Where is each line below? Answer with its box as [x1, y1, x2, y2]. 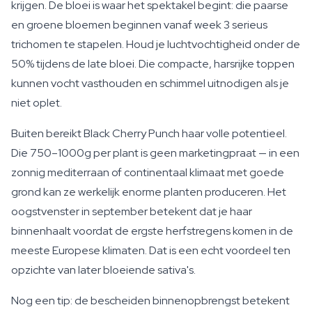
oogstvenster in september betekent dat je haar [11, 204, 252, 219]
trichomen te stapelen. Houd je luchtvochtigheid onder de [11, 37, 300, 52]
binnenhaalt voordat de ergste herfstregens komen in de [11, 224, 293, 238]
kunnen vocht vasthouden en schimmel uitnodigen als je [11, 76, 289, 91]
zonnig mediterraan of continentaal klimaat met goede [11, 165, 284, 180]
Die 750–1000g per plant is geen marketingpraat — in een [11, 146, 299, 160]
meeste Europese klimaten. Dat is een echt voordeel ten [11, 243, 290, 258]
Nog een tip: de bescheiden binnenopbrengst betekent [11, 293, 290, 308]
